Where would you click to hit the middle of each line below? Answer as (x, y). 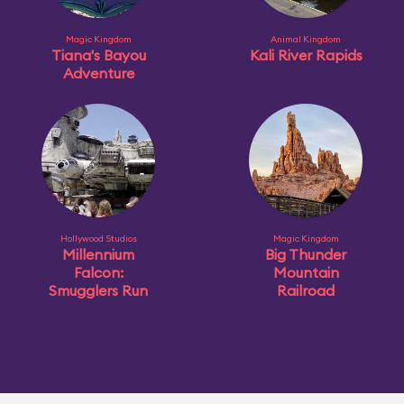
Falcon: (98, 272)
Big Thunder (306, 254)
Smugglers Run (98, 290)
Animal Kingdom (306, 39)
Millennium (98, 254)
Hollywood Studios (98, 239)
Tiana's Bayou (98, 55)
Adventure (98, 73)
